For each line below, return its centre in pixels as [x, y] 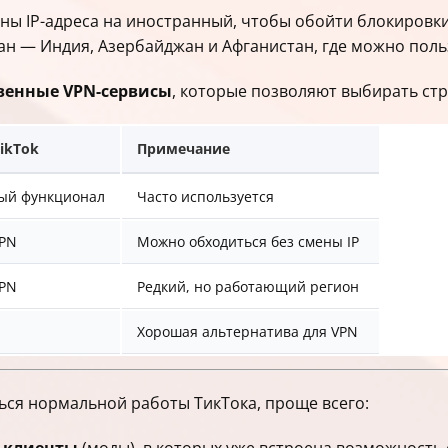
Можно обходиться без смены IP [248, 241]
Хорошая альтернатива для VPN [247, 331]
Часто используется [205, 196]
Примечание [183, 148]
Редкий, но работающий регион [248, 286]
